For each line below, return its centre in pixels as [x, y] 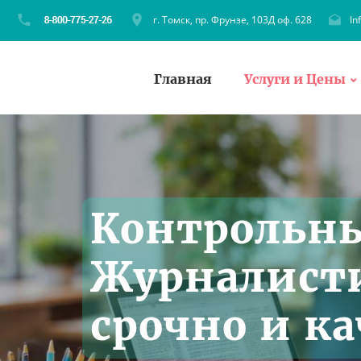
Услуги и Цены [295, 79]
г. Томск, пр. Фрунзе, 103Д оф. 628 [232, 20]
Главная [183, 79]
